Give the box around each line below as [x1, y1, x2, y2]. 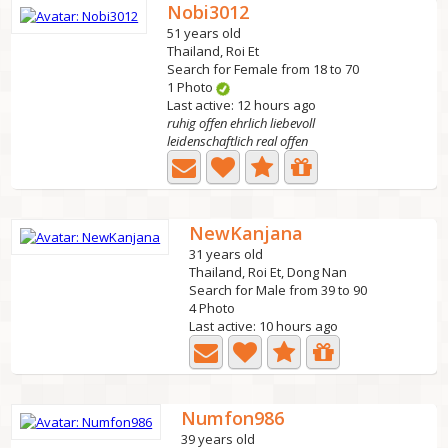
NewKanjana [189, 221, 304, 245]
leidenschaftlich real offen [167, 132, 309, 150]
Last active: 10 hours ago [189, 317, 339, 335]
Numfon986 [181, 406, 285, 430]
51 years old [167, 24, 242, 42]
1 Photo [167, 78, 217, 96]
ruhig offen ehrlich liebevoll [167, 114, 316, 132]
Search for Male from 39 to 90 [189, 281, 368, 299]
